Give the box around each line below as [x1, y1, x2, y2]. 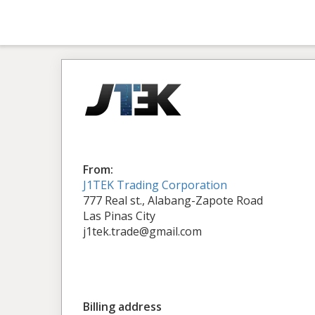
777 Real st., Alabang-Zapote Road [83, 193, 263, 208]
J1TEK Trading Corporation [83, 177, 227, 193]
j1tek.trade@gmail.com [83, 224, 202, 239]
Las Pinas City [83, 208, 155, 224]
